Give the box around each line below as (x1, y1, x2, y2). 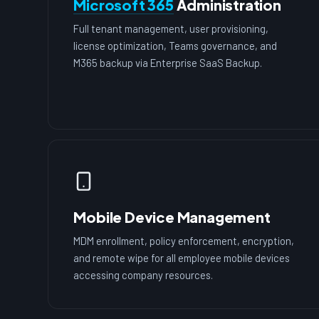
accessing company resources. (73, 268, 214, 281)
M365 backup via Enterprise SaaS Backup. (73, 56, 263, 70)
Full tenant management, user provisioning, (73, 22, 269, 36)
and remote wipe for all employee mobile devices (73, 251, 291, 264)
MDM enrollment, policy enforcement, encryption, (73, 234, 295, 247)
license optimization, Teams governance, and (73, 39, 278, 53)
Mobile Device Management (73, 207, 271, 226)
